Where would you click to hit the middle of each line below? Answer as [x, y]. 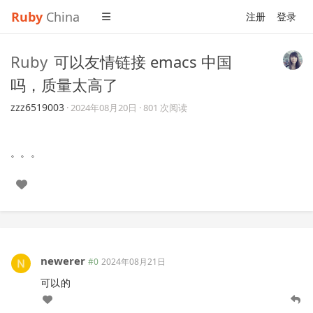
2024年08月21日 [133, 262]
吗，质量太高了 [64, 85]
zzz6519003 [37, 107]
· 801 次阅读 [163, 108]
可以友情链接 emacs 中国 [143, 61]
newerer [63, 261]
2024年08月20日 [104, 108]
